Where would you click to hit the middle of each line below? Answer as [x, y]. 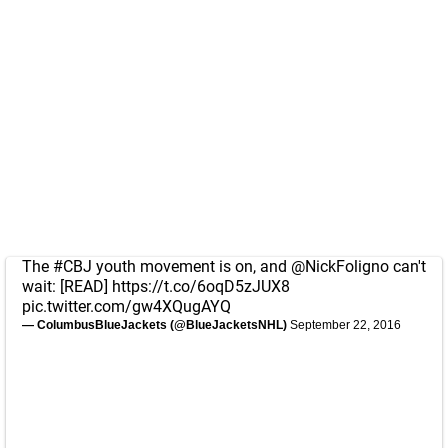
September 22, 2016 [345, 325]
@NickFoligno [340, 266]
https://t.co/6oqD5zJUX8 [201, 286]
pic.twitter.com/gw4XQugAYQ [126, 306]
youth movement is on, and [191, 266]
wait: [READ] [67, 286]
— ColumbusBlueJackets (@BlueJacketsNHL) [156, 325]
